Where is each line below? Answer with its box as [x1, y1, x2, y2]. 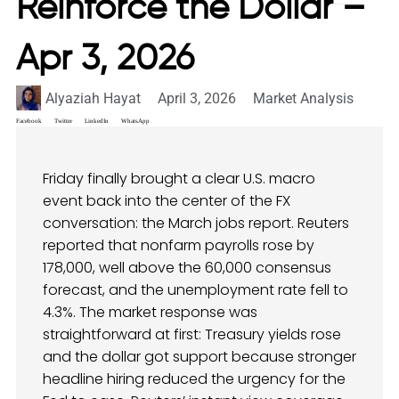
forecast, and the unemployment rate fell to [43, 280, 348, 300]
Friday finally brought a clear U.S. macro [43, 168, 315, 189]
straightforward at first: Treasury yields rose [43, 324, 341, 345]
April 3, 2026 [158, 89, 236, 107]
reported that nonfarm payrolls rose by [43, 235, 314, 256]
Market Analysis [253, 89, 354, 107]
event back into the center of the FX [43, 191, 290, 211]
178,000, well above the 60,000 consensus [43, 257, 331, 278]
